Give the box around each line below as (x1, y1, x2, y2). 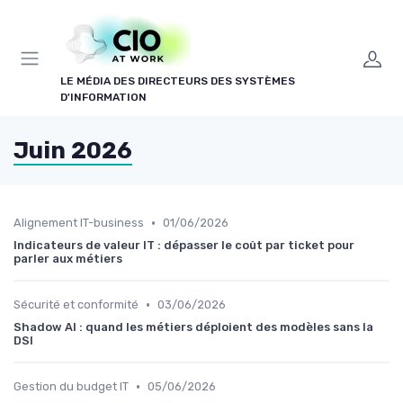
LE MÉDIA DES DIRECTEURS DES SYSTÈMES (60, 75, 295, 87)
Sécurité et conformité (13, 298, 139, 311)
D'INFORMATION (60, 91, 147, 103)
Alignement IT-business (13, 216, 144, 229)
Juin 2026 (13, 137, 132, 165)
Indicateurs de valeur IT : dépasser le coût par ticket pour (13, 238, 354, 252)
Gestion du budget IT (13, 380, 129, 393)
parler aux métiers (13, 252, 122, 265)
